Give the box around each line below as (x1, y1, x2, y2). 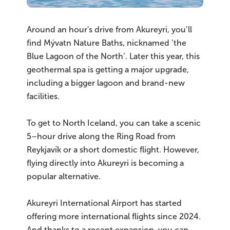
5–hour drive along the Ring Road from (27, 131, 176, 141)
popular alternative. (27, 171, 101, 181)
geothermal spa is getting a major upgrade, (27, 65, 189, 74)
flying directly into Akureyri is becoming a (27, 158, 184, 167)
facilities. (27, 91, 62, 101)
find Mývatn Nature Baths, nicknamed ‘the (27, 38, 186, 47)
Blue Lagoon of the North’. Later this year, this (27, 51, 200, 61)
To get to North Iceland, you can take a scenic (27, 118, 201, 127)
